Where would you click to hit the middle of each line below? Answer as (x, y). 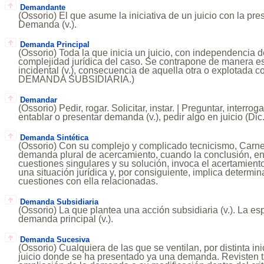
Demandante (42, 7)
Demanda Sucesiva (55, 239)
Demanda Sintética (54, 138)
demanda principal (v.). (66, 219)
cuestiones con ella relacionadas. (88, 181)
